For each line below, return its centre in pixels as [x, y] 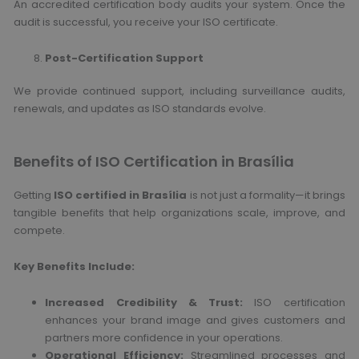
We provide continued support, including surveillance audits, [179, 91]
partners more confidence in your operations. [164, 337]
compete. [40, 231]
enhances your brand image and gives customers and [195, 320]
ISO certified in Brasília [121, 196]
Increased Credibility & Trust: [144, 302]
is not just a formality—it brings [266, 196]
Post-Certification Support [125, 58]
